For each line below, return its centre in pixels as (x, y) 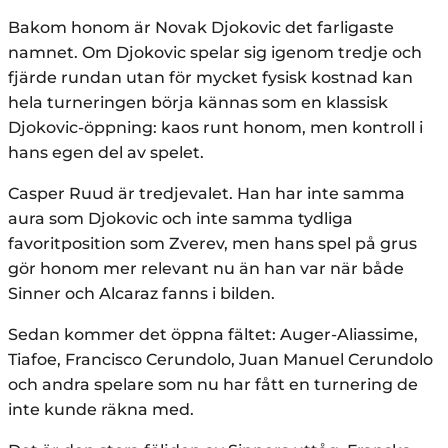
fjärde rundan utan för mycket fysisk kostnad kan (210, 78)
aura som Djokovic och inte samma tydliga (180, 219)
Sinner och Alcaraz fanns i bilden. (141, 294)
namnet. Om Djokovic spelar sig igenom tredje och (215, 53)
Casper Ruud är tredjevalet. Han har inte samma (206, 194)
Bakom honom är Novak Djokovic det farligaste (201, 28)
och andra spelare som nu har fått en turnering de (213, 385)
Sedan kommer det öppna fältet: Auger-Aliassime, (213, 335)
